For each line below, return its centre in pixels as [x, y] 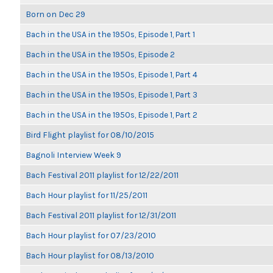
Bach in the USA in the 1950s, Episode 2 [100, 54]
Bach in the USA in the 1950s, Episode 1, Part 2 [112, 115]
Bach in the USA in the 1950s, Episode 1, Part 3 [112, 94]
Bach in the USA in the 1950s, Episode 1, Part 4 [112, 74]
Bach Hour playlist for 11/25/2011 [87, 195]
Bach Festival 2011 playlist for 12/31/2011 [101, 215]
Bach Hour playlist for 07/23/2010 [91, 235]
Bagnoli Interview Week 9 [73, 155]
